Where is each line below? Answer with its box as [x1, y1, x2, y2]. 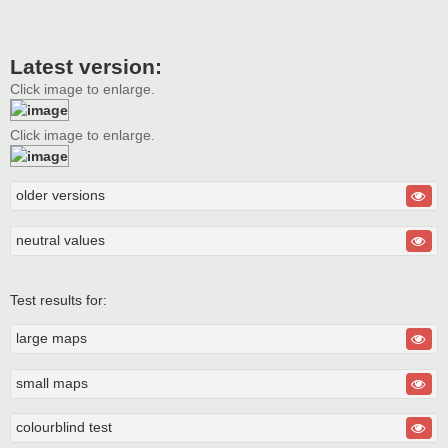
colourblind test [16, 418, 112, 435]
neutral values [16, 231, 105, 248]
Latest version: [10, 54, 162, 79]
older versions [16, 187, 105, 204]
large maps [16, 330, 87, 347]
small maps [16, 374, 88, 391]
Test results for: [10, 291, 107, 308]
